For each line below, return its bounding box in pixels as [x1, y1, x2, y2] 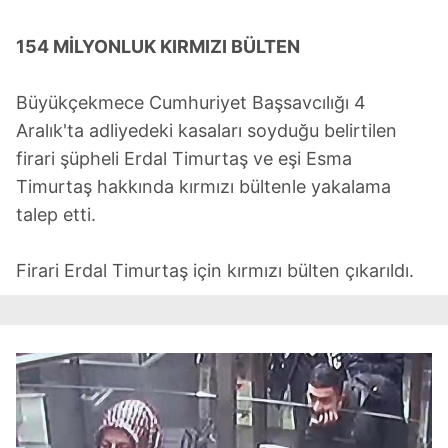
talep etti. [16, 204, 96, 226]
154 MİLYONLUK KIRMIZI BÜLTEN [16, 36, 300, 58]
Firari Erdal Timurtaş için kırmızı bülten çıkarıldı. [16, 260, 414, 282]
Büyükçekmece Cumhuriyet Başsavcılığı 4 [16, 92, 366, 114]
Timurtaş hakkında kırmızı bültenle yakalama [16, 176, 391, 198]
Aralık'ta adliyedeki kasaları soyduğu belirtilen [16, 120, 397, 142]
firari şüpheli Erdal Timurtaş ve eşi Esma [16, 148, 352, 170]
